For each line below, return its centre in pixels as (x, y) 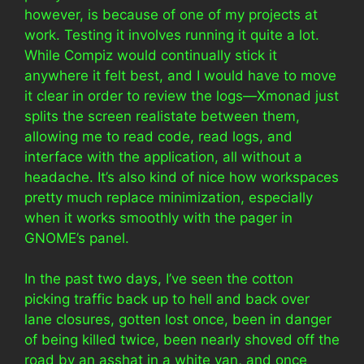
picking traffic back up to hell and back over (167, 299)
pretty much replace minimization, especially (169, 197)
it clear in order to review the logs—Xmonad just (182, 95)
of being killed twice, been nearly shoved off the (182, 340)
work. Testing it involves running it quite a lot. (172, 35)
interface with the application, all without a (163, 156)
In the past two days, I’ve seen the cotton (159, 279)
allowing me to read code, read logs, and (158, 136)
